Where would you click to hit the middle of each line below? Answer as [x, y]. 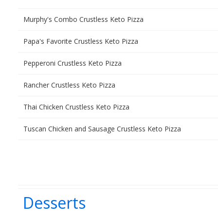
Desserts [54, 203]
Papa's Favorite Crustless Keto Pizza [81, 41]
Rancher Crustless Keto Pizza [69, 85]
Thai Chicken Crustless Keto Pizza [76, 107]
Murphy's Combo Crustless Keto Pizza [83, 19]
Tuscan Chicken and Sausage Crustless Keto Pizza [102, 129]
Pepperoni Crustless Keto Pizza [73, 63]
